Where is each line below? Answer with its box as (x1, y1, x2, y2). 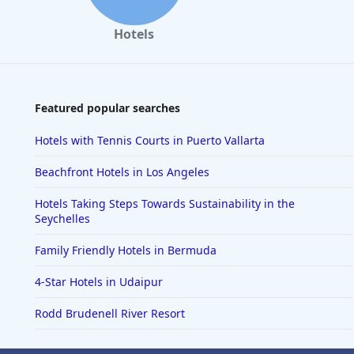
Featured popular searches (35, 100, 180, 116)
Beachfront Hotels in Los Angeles (35, 164, 209, 180)
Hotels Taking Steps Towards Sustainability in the (35, 196, 295, 212)
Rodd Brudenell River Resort (35, 306, 185, 322)
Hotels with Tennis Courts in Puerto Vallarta (35, 133, 265, 149)
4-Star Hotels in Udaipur (35, 274, 163, 290)
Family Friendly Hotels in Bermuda (35, 243, 217, 258)
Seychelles (35, 211, 90, 227)
